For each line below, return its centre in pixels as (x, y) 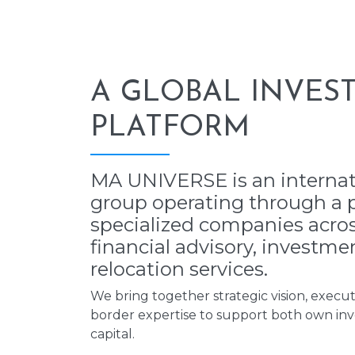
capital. (113, 334)
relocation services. (179, 269)
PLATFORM (170, 128)
